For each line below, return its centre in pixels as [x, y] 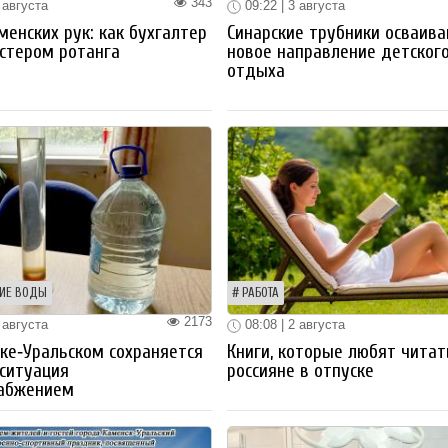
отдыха [256, 71]
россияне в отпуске [301, 370]
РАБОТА [261, 293]
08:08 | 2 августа [293, 325]
